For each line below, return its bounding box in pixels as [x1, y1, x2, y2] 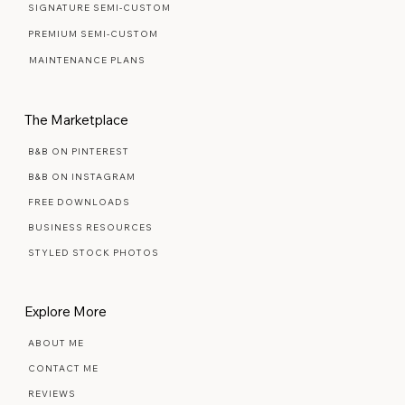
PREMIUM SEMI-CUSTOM [28, 68, 159, 80]
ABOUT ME [28, 377, 85, 390]
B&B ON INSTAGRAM [28, 211, 137, 222]
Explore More [24, 343, 108, 361]
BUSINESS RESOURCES [28, 261, 154, 274]
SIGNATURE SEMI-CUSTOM [28, 42, 172, 54]
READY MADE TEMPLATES [28, 14, 161, 27]
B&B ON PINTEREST [28, 184, 130, 197]
